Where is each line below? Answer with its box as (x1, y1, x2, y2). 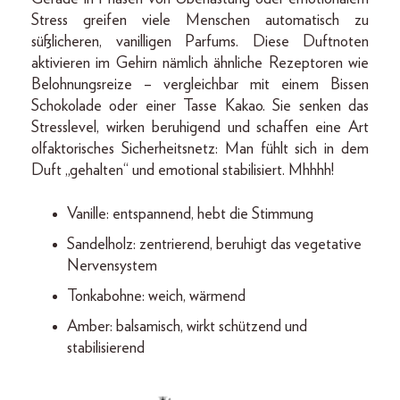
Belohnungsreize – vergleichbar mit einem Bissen (31, 77, 369, 94)
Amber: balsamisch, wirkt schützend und (67, 319, 307, 336)
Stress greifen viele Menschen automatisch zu (31, 12, 369, 29)
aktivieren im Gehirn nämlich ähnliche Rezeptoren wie (31, 55, 369, 72)
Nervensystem (67, 258, 157, 275)
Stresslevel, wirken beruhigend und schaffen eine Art (31, 120, 369, 137)
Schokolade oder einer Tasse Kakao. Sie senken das (31, 98, 369, 115)
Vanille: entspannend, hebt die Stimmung (67, 206, 313, 223)
